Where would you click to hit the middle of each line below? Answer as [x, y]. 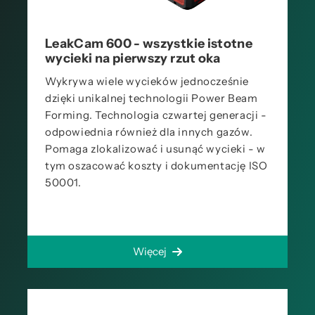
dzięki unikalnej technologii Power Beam [152, 98]
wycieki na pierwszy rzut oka [133, 58]
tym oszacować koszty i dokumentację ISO [156, 166]
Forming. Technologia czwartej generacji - [156, 115]
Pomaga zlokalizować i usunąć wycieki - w [156, 149]
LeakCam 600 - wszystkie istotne [149, 44]
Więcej [149, 251]
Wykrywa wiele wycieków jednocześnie [147, 81]
